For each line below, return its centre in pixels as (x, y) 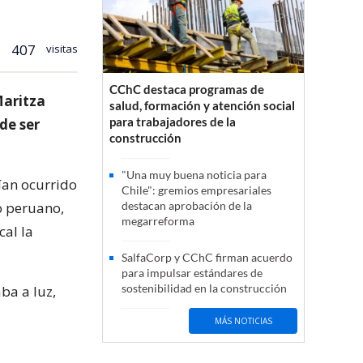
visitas (61, 48)
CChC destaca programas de (187, 90)
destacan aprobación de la (187, 206)
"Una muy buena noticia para (194, 175)
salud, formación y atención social (202, 106)
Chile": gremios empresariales (196, 190)
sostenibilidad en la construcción (204, 288)
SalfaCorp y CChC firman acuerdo (207, 258)
